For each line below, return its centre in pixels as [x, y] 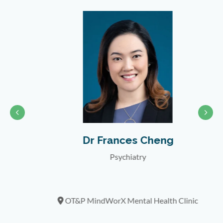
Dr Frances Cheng [111, 140]
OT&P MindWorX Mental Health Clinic [114, 200]
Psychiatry [111, 156]
